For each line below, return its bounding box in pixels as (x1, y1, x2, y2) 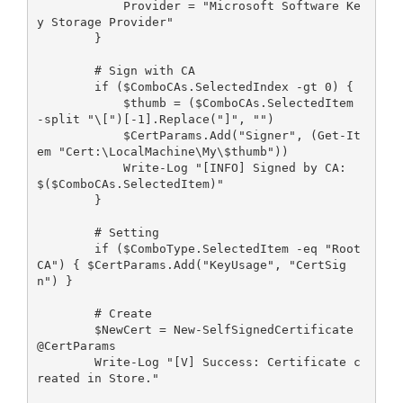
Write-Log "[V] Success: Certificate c (36, 354, 94, 369)
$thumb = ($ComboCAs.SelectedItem (36, 95, 123, 110)
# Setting (94, 225, 159, 239)
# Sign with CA (94, 63, 202, 77)
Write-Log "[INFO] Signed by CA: (36, 160, 123, 175)
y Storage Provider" (36, 14, 174, 29)
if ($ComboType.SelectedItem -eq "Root (36, 241, 94, 255)
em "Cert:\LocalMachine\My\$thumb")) (36, 144, 289, 158)
